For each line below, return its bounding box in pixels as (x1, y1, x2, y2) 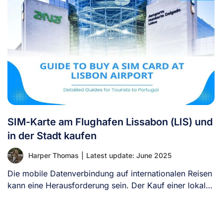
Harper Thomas (28, 151, 79, 160)
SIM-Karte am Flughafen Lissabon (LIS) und (7, 115, 213, 128)
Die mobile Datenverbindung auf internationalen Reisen (7, 168, 212, 178)
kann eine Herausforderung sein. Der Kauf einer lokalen (7, 180, 215, 190)
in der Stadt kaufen (7, 129, 97, 142)
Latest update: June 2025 (86, 151, 171, 160)
